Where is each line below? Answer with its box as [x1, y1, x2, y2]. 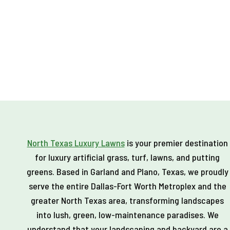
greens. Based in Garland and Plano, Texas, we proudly [26, 166, 228, 177]
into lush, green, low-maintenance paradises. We [36, 209, 219, 220]
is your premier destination [124, 137, 228, 148]
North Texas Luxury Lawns [27, 137, 125, 148]
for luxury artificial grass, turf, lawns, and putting [35, 151, 220, 163]
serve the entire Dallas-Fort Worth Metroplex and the [28, 180, 226, 191]
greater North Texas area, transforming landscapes [31, 195, 224, 206]
